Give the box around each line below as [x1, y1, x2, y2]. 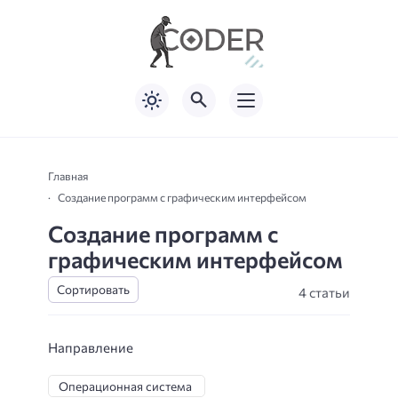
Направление [48, 339, 133, 355]
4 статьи [298, 283, 350, 300]
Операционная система [59, 378, 192, 394]
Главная [48, 169, 88, 183]
